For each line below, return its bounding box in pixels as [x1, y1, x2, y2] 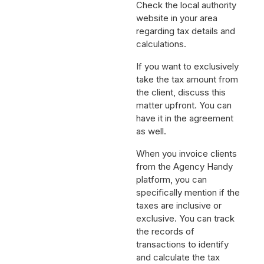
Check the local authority [136, 5, 237, 16]
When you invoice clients [136, 153, 237, 165]
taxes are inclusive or [136, 205, 222, 217]
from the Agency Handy [136, 166, 233, 178]
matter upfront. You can [136, 105, 232, 117]
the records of [136, 231, 195, 243]
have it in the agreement [136, 118, 234, 130]
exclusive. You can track [136, 218, 235, 230]
